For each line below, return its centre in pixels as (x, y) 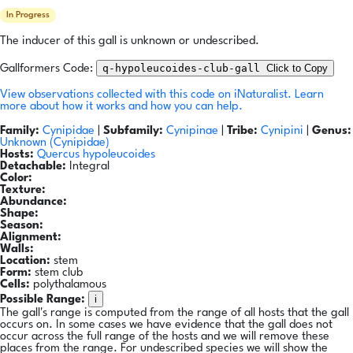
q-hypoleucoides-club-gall (184, 69)
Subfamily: (133, 132)
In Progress (28, 16)
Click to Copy (297, 69)
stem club (57, 273)
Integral (88, 167)
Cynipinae (194, 132)
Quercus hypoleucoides (96, 155)
